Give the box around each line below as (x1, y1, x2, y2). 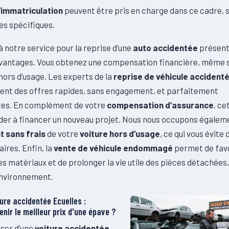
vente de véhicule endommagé (54, 142, 173, 153)
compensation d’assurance (107, 99, 214, 110)
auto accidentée (133, 42, 198, 53)
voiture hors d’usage (80, 128, 160, 139)
